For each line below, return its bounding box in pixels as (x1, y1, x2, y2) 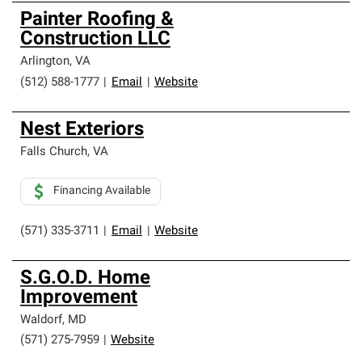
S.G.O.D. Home (20, 269, 150, 288)
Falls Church (20, 146, 87, 158)
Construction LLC (20, 30, 170, 49)
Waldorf (20, 314, 62, 326)
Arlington (20, 56, 69, 68)
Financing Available (53, 185, 150, 197)
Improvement (20, 288, 137, 308)
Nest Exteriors (20, 120, 144, 140)
